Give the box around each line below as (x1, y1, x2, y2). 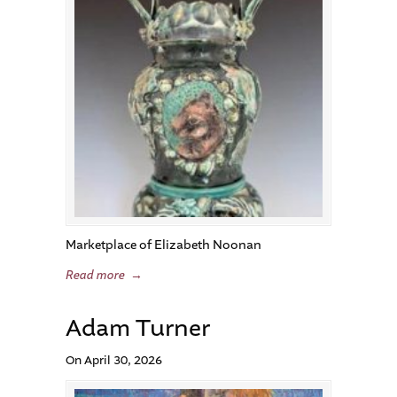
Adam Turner (66, 313, 210, 344)
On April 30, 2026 (66, 353, 162, 368)
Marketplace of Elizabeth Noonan (66, 237, 261, 253)
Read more (66, 267, 125, 284)
